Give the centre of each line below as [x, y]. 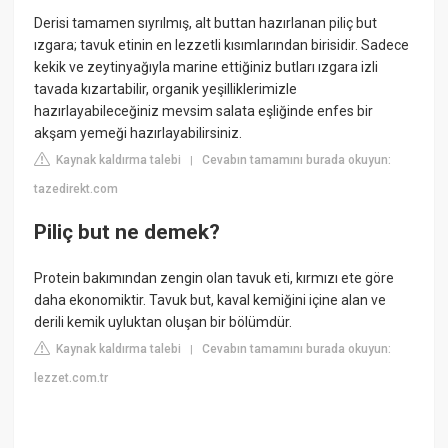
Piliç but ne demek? [127, 232]
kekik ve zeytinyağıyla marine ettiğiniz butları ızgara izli [206, 66]
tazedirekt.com [76, 188]
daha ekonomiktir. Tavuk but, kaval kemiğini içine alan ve [210, 299]
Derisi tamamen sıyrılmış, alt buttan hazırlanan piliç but [206, 22]
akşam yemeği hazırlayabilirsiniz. [138, 132]
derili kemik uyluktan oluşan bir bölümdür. [163, 321]
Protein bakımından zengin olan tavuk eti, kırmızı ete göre [214, 277]
